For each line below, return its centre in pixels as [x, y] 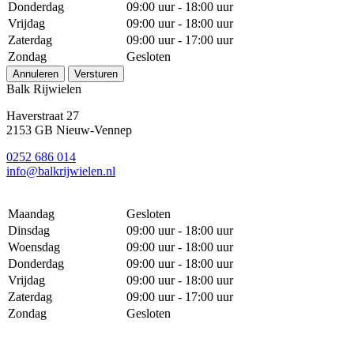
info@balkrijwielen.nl [61, 171]
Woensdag [34, 247]
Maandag [31, 213]
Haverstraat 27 [43, 115]
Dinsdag [29, 230]
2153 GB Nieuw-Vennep [69, 130]
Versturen [96, 73]
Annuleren [36, 73]
